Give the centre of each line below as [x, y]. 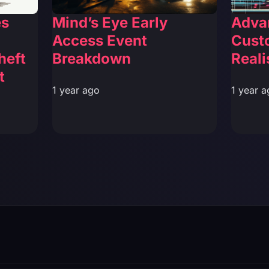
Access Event [100, 40]
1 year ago [76, 90]
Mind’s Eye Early [110, 22]
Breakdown [92, 58]
